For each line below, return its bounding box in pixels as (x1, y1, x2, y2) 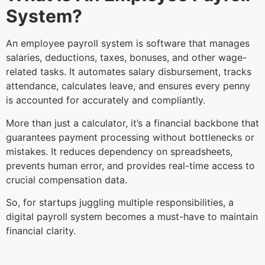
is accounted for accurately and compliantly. (6, 94, 208, 106)
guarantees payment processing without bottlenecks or (6, 131, 254, 143)
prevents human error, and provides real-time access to (6, 159, 255, 172)
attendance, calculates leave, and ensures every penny (6, 80, 250, 92)
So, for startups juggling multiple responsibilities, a (6, 196, 234, 209)
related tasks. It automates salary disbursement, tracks (6, 66, 251, 78)
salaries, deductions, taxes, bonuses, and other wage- (6, 51, 247, 64)
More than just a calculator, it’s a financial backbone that (6, 117, 259, 129)
